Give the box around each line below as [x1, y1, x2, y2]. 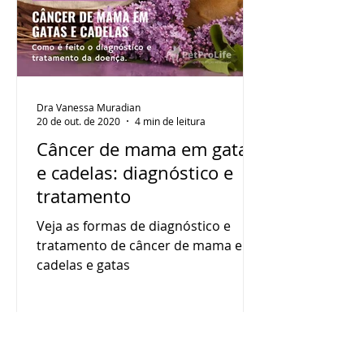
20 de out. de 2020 [37, 115, 120, 128]
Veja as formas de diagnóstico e [37, 217, 231, 235]
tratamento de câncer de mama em [37, 236, 254, 254]
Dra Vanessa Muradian [37, 100, 141, 114]
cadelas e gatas [37, 256, 130, 274]
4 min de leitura [135, 115, 206, 128]
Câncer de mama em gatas [37, 137, 257, 161]
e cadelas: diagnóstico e [37, 161, 233, 184]
